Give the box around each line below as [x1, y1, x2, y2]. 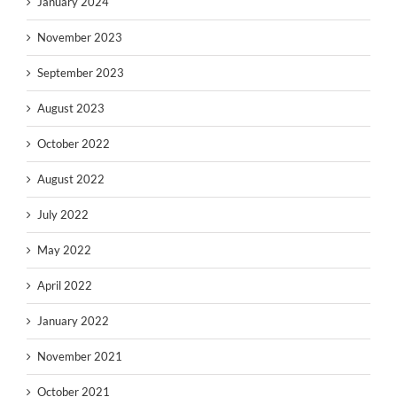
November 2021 [37, 348, 122, 363]
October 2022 [37, 136, 110, 151]
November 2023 [37, 29, 122, 44]
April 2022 [37, 277, 92, 292]
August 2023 [37, 100, 105, 115]
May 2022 [37, 242, 91, 257]
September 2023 [37, 65, 124, 80]
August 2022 [37, 171, 105, 186]
